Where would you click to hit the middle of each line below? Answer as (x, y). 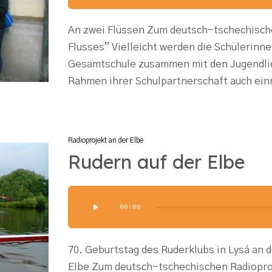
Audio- (84, 194)
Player (83, 211)
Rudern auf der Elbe (156, 161)
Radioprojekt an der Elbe (106, 140)
